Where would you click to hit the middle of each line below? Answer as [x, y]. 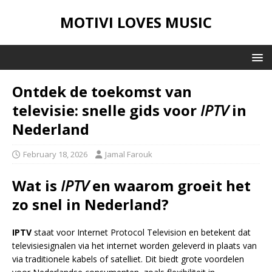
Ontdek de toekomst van [102, 91]
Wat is [36, 185]
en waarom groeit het [170, 185]
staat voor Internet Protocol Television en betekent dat [141, 232]
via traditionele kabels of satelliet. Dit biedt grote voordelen [128, 259]
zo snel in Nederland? [90, 204]
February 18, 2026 [55, 154]
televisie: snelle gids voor [106, 110]
